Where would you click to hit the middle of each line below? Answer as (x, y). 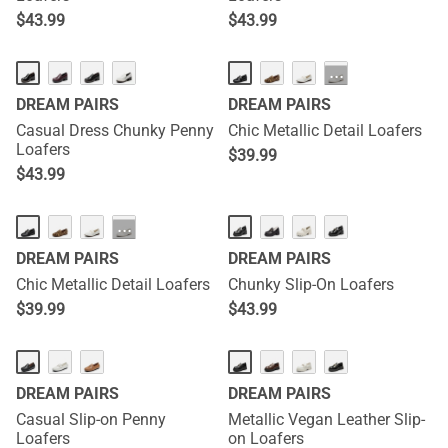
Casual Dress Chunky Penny (115, 130)
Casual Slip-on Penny (91, 419)
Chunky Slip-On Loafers (311, 284)
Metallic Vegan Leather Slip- (326, 419)
